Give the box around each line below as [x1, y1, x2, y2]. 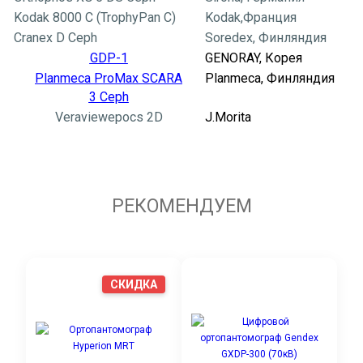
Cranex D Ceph [14, 30, 97, 46]
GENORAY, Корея [205, 50, 302, 66]
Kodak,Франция [205, 10, 297, 26]
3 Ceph [88, 89, 129, 105]
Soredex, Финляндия [205, 30, 327, 46]
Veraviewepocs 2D [54, 109, 163, 126]
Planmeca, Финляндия [205, 70, 335, 87]
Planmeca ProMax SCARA [35, 70, 182, 87]
